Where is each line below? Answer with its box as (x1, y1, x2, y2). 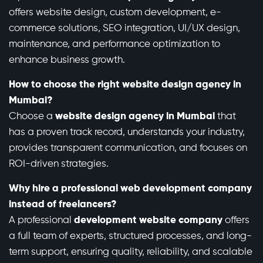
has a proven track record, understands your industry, (9, 127, 245, 138)
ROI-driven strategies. (9, 159, 109, 170)
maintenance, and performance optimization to (9, 39, 220, 50)
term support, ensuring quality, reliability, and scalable (9, 247, 252, 258)
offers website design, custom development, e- (9, 8, 221, 18)
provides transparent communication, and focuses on (9, 143, 247, 154)
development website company (74, 215, 222, 226)
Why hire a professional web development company (9, 184, 252, 194)
